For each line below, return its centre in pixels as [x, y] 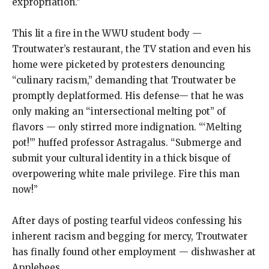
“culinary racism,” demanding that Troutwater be [124, 80]
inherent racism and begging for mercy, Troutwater [130, 236]
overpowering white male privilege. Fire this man [126, 174]
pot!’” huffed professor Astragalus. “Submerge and [127, 143]
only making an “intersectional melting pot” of [119, 111]
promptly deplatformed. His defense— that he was [128, 96]
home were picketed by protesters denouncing [119, 65]
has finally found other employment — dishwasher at [134, 252]
